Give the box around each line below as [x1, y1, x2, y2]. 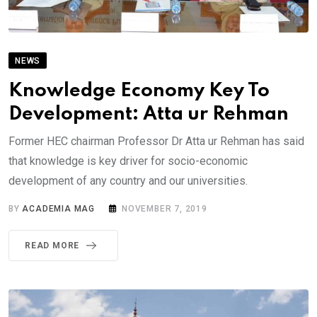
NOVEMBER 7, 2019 [122, 204, 207, 214]
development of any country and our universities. [8, 174, 248, 188]
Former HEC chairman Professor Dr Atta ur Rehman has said [8, 134, 304, 149]
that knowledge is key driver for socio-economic [8, 154, 248, 168]
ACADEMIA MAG [22, 204, 96, 214]
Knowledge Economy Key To [8, 81, 270, 101]
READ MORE [25, 241, 80, 251]
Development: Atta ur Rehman [8, 105, 289, 125]
